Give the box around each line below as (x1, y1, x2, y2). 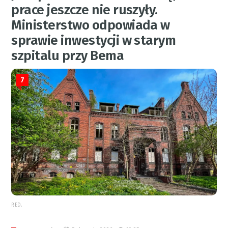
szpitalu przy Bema (11, 48, 124, 64)
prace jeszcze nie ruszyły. (11, 2, 158, 18)
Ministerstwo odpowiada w (11, 17, 170, 34)
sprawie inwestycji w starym (11, 33, 176, 49)
